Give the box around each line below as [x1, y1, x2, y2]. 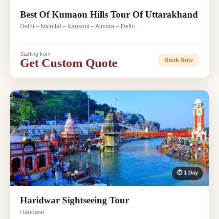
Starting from [20, 51, 50, 57]
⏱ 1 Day [177, 170, 198, 176]
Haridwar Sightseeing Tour [20, 195, 129, 206]
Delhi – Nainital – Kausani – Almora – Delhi [20, 23, 135, 30]
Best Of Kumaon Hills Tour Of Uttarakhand [20, 9, 198, 20]
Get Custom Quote [20, 56, 117, 70]
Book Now [164, 56, 193, 64]
